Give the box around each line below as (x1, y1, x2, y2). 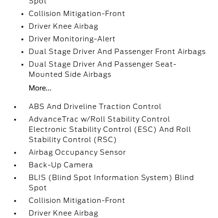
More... (29, 84, 52, 92)
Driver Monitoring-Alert (29, 35, 116, 43)
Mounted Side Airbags (29, 71, 112, 78)
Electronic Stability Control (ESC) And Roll (29, 126, 192, 133)
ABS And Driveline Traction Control (29, 103, 162, 110)
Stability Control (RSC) (29, 136, 118, 144)
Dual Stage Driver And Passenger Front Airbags (29, 48, 206, 55)
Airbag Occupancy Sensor (29, 148, 127, 156)
